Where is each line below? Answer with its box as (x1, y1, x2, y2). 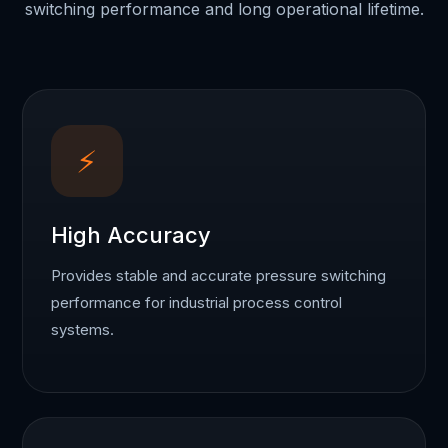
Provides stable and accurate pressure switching (51, 266, 387, 285)
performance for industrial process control (51, 293, 343, 312)
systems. (51, 320, 115, 339)
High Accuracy (51, 222, 212, 248)
